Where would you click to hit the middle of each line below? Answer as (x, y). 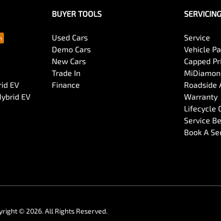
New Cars (69, 61)
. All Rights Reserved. (75, 211)
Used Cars (70, 37)
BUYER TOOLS (76, 14)
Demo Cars (71, 49)
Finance (66, 85)
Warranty (201, 96)
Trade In (66, 73)
